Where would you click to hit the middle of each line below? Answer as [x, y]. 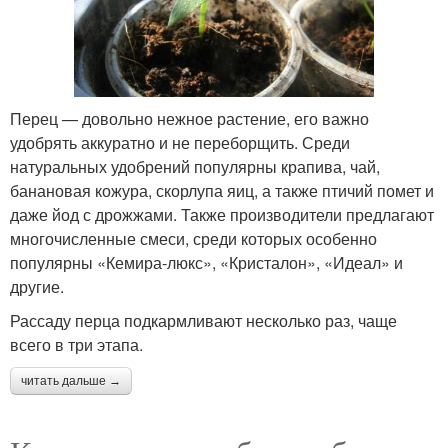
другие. [37, 286]
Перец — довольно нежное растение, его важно [189, 118]
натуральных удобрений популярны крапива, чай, [195, 166]
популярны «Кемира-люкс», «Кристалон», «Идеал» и [206, 262]
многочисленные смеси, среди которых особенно [193, 238]
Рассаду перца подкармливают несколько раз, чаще [203, 320]
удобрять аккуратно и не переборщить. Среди [180, 142]
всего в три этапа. [76, 344]
